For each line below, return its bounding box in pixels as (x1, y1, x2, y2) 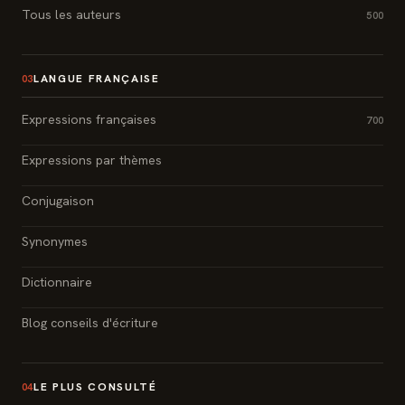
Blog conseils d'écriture (22, 314, 158, 331)
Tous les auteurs (22, 5, 121, 23)
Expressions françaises (22, 110, 156, 127)
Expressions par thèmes (22, 151, 162, 168)
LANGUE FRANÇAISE (33, 71, 160, 86)
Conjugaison (22, 192, 94, 209)
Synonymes (22, 232, 88, 250)
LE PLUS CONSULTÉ (33, 379, 157, 394)
